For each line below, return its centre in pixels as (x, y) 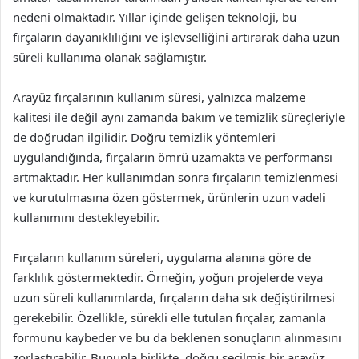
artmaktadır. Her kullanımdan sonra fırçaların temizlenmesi (175, 177)
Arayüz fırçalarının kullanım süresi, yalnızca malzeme (159, 97)
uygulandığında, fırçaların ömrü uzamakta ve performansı (173, 157)
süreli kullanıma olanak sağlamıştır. (110, 57)
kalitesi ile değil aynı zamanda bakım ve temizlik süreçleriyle (179, 117)
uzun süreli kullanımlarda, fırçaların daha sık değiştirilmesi (174, 297)
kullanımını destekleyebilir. (86, 217)
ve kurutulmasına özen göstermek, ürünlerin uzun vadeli (169, 197)
